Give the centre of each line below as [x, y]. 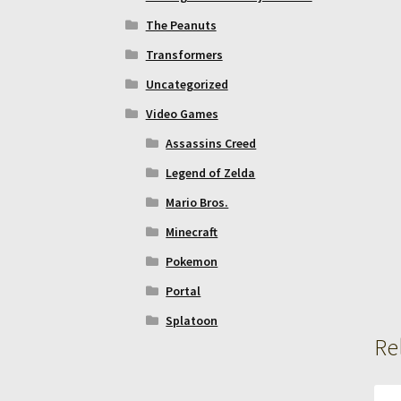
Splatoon [192, 320]
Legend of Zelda [211, 172]
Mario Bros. [197, 202]
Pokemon [192, 261]
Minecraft [192, 231]
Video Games [182, 113]
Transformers [184, 54]
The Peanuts [181, 25]
